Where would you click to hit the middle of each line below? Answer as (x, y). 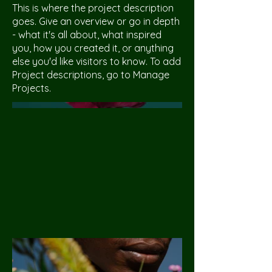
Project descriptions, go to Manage (91, 75)
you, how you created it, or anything (93, 48)
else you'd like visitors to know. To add (97, 61)
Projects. (32, 88)
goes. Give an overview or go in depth (96, 21)
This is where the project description (93, 8)
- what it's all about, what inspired (87, 35)
